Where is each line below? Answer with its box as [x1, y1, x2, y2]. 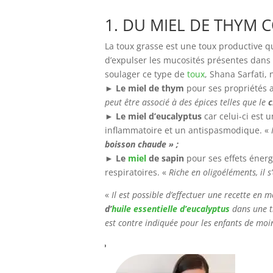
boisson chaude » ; [105, 138, 181, 150]
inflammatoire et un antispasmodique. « [105, 124, 271, 136]
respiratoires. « [105, 166, 169, 178]
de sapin [146, 152, 184, 164]
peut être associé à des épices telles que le [105, 96, 268, 108]
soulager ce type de [105, 68, 187, 80]
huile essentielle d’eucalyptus [112, 203, 230, 214]
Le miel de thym [116, 82, 184, 94]
